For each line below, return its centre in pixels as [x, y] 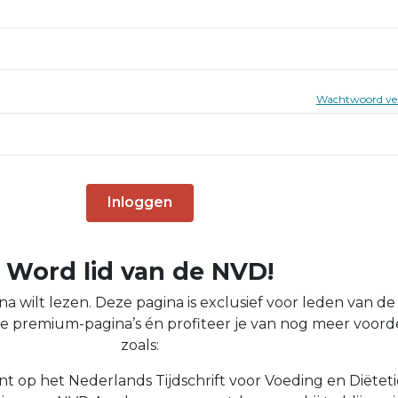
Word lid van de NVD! [139, 271]
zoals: [139, 345]
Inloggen [139, 203]
